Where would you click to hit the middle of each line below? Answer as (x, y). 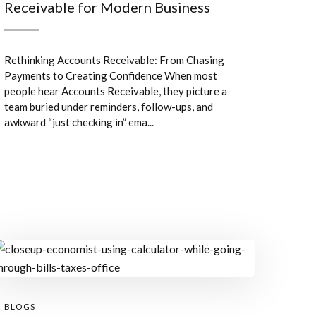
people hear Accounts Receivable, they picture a (116, 91)
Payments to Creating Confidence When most (111, 75)
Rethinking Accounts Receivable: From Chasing (114, 60)
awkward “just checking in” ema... (79, 122)
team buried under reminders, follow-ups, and (109, 107)
